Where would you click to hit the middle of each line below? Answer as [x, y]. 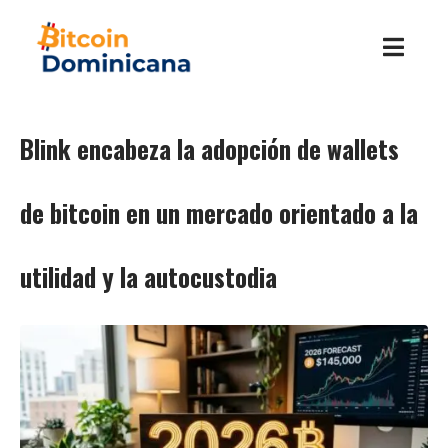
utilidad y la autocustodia [148, 277]
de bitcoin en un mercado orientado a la [219, 213]
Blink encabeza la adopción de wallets [209, 149]
